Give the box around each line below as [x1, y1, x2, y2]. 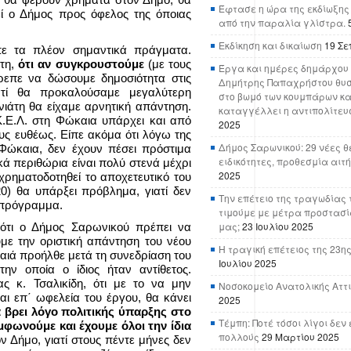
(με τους [143, 57, 192, 71]
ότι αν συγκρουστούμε [18, 57, 144, 71]
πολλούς [219, 330, 259, 343]
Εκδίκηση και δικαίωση [219, 38, 322, 52]
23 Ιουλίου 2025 [242, 219, 313, 233]
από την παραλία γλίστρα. [219, 16, 346, 29]
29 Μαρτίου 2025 [262, 330, 339, 343]
